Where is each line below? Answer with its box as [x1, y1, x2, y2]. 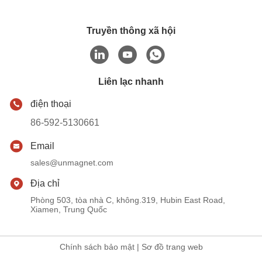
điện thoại [30, 99, 71, 109]
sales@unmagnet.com [30, 158, 113, 167]
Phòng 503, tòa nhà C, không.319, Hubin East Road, [30, 195, 225, 205]
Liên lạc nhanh [98, 77, 164, 87]
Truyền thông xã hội [87, 26, 175, 36]
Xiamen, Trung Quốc [30, 205, 107, 214]
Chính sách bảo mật [59, 242, 135, 251]
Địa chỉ [30, 178, 60, 188]
